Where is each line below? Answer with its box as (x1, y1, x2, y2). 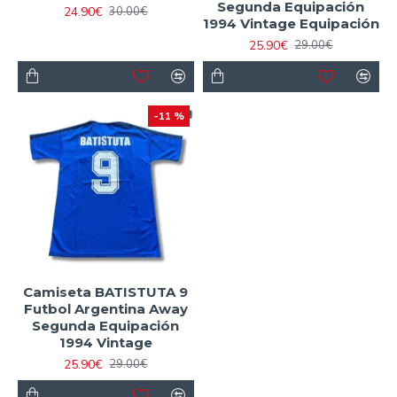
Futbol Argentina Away (23, 300, 188, 317)
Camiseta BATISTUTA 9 (23, 283, 189, 300)
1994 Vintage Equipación (202, 14, 379, 32)
